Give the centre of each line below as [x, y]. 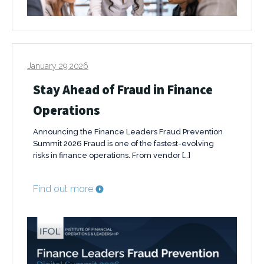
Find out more [63, 189]
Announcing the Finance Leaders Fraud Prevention [128, 132]
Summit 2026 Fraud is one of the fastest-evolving [123, 144]
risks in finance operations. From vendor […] [112, 156]
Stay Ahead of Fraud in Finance [123, 90]
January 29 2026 [58, 66]
